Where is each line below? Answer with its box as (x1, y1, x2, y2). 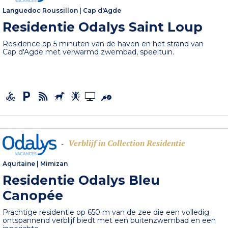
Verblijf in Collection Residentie (68, 137, 186, 149)
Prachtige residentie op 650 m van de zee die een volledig (3, 208, 210, 217)
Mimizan (40, 160, 68, 168)
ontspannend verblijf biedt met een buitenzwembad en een (3, 216, 216, 225)
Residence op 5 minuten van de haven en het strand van (3, 39, 204, 49)
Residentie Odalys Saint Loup (3, 19, 203, 35)
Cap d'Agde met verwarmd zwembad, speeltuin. (3, 47, 175, 57)
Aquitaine (3, 160, 36, 168)
